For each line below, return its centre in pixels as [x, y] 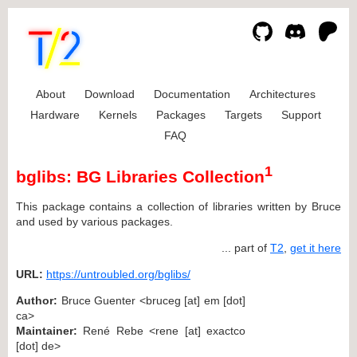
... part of [246, 247]
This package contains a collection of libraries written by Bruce [178, 206]
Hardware [55, 115]
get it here [316, 247]
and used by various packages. [94, 221]
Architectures [282, 94]
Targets [243, 115]
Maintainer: [47, 330]
